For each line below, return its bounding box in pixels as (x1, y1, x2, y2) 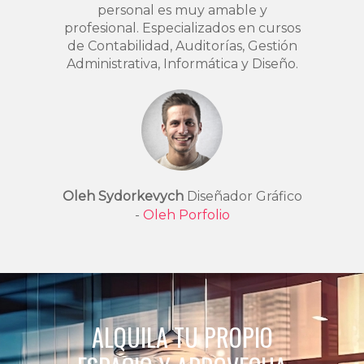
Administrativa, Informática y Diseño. (66, 55, 298, 71)
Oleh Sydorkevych (62, 188, 184, 204)
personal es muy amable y (97, 2, 267, 18)
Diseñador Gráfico (183, 188, 302, 204)
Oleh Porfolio (142, 206, 230, 223)
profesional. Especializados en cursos (63, 19, 301, 36)
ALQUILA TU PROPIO (91, 318, 273, 355)
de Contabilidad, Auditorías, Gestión (67, 37, 297, 54)
